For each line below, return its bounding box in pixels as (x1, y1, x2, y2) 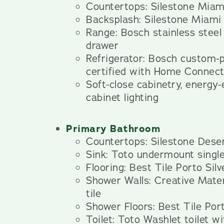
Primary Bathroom (66, 122, 160, 135)
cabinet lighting (86, 91, 158, 103)
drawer (86, 39, 118, 51)
